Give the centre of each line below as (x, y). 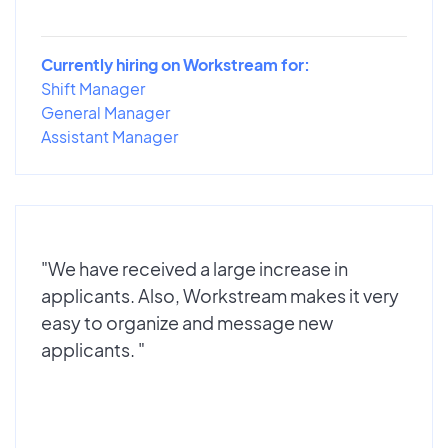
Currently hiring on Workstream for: (175, 64)
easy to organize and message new (187, 322)
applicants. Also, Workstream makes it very (220, 295)
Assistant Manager (109, 136)
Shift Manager (93, 88)
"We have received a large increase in (194, 268)
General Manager (105, 112)
